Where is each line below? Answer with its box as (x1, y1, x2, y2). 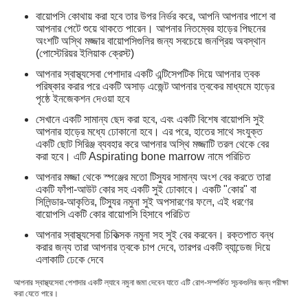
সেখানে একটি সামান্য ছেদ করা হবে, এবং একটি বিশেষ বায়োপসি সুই (36, 113, 264, 126)
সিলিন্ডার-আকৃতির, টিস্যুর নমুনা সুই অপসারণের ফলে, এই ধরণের (36, 196, 253, 208)
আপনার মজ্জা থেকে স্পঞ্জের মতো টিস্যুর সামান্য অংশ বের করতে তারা (36, 171, 271, 184)
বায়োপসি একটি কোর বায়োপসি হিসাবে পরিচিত (36, 208, 190, 221)
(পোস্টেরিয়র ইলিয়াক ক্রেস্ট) (36, 47, 134, 60)
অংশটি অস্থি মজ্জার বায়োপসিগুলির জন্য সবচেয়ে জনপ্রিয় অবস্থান (36, 35, 265, 47)
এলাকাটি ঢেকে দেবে (36, 254, 103, 266)
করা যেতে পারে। (14, 289, 58, 299)
